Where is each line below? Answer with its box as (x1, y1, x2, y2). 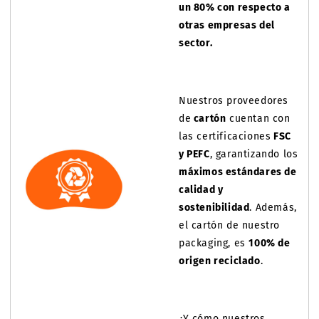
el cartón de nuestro (179, 219, 280, 231)
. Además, (249, 202, 297, 214)
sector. (179, 37, 213, 49)
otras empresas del (179, 19, 275, 31)
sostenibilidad (179, 202, 250, 214)
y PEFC (179, 148, 210, 160)
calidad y (179, 184, 224, 196)
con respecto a (214, 1, 291, 14)
